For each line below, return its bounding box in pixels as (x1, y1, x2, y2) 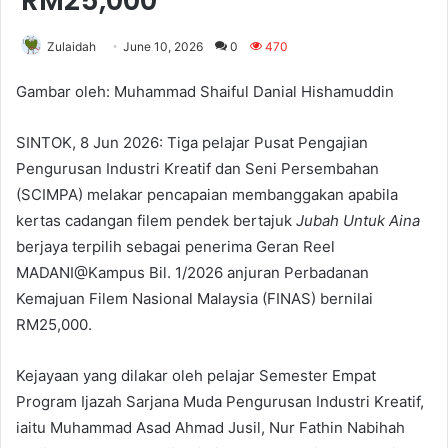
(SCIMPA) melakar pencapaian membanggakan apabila (16, 184, 398, 204)
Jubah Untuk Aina (296, 210, 420, 230)
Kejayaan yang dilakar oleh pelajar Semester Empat (16, 365, 376, 385)
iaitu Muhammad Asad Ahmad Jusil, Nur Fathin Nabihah (16, 417, 405, 437)
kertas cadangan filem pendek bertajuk (16, 210, 296, 230)
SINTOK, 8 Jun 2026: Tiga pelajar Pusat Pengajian (16, 132, 368, 152)
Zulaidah (47, 38, 96, 54)
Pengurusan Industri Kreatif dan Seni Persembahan (16, 158, 379, 178)
